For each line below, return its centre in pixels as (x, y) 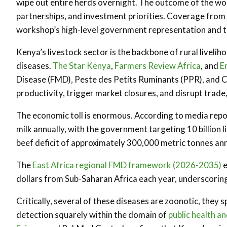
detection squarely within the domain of (92, 215)
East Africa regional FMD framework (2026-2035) (127, 165)
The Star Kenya (82, 66)
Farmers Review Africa (158, 66)
